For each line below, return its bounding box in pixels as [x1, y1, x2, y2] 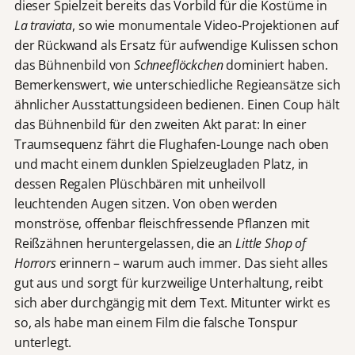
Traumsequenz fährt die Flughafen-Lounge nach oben [13, 135, 330, 153]
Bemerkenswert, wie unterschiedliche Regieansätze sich [13, 75, 341, 94]
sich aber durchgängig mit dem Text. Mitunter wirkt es [13, 293, 330, 311]
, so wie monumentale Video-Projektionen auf [72, 16, 339, 34]
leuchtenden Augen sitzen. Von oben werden [13, 194, 277, 212]
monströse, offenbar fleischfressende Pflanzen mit [13, 214, 311, 232]
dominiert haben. [223, 55, 328, 74]
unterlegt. [13, 333, 72, 351]
